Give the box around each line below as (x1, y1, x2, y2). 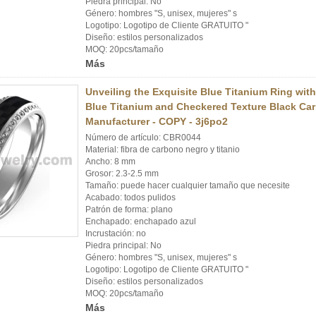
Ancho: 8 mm (85, 157, 135, 166)
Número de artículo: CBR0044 (85, 133, 201, 142)
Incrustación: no (85, 229, 146, 238)
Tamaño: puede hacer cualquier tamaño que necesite (85, 181, 290, 190)
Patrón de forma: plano (85, 205, 173, 214)
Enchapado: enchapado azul (85, 217, 196, 226)
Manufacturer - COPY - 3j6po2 (85, 116, 228, 127)
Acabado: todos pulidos (85, 193, 176, 202)
